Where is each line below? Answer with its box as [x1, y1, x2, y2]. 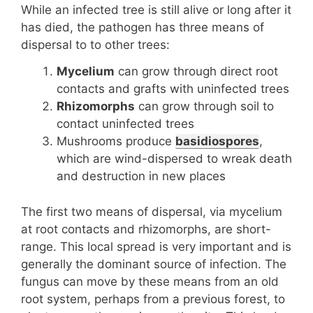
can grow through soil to [135, 99, 274, 114]
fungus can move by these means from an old [21, 274, 279, 289]
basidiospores [175, 134, 259, 149]
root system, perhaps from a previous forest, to [21, 291, 285, 306]
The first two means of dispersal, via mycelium [21, 204, 282, 219]
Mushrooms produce [57, 134, 175, 149]
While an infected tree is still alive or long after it [21, 2, 291, 17]
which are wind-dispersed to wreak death [57, 152, 292, 166]
